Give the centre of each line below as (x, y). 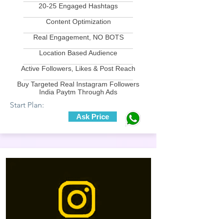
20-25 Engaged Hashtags (78, 6)
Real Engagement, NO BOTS (78, 37)
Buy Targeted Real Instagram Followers (78, 84)
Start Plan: (27, 105)
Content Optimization (78, 22)
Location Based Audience (78, 53)
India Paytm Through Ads (78, 92)
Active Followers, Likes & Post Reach (78, 68)
